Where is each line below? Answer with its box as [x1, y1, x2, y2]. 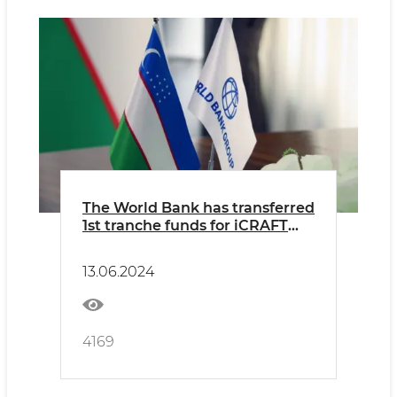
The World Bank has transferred [82, 199, 315, 216]
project [82, 235, 135, 252]
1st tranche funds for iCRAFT [82, 217, 288, 234]
